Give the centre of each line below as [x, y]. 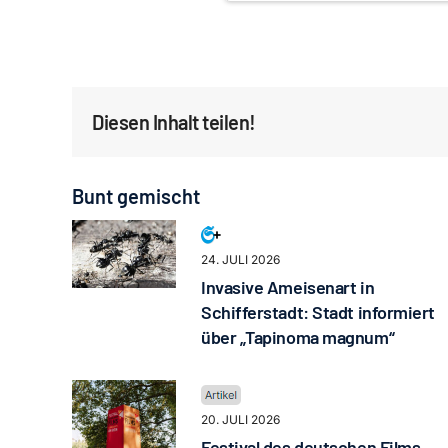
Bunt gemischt [136, 196]
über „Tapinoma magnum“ [297, 337]
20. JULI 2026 [240, 420]
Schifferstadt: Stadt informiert [318, 312]
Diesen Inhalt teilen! [174, 122]
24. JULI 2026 [240, 260]
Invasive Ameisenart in [287, 287]
